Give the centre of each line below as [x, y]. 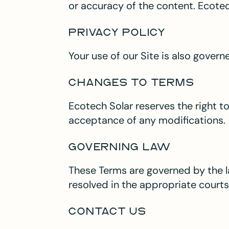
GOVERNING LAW [120, 147]
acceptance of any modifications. [147, 120]
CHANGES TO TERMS [132, 83]
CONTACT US [108, 212]
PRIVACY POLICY [117, 33]
